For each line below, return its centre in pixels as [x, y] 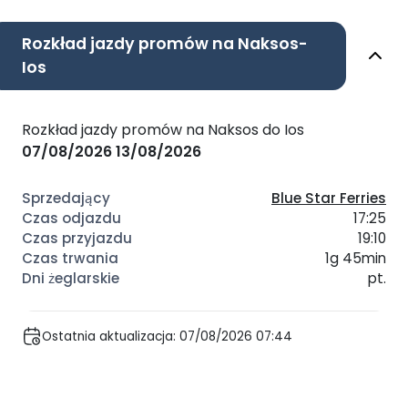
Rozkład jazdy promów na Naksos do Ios [163, 129]
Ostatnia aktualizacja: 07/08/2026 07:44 [167, 336]
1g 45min [356, 259]
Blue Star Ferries [329, 199]
